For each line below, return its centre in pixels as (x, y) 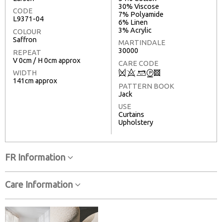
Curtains (131, 115)
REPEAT (27, 52)
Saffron (25, 40)
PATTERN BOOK (146, 86)
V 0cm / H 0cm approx (47, 60)
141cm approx (35, 81)
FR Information (36, 157)
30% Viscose (139, 6)
